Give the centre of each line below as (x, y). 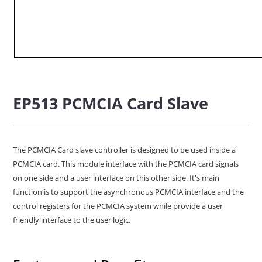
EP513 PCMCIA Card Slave (111, 103)
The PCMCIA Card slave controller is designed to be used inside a (125, 150)
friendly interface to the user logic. (72, 220)
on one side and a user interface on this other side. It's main (116, 178)
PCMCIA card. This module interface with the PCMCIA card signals (126, 164)
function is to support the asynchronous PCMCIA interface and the (129, 192)
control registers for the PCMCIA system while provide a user (118, 206)
